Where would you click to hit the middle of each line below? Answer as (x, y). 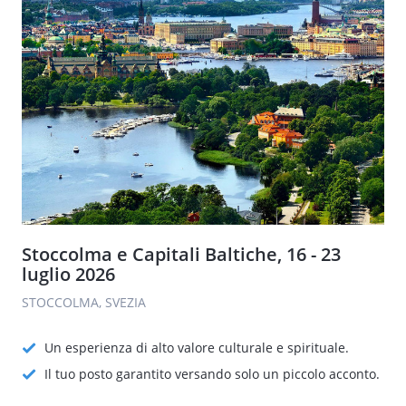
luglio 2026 (68, 274)
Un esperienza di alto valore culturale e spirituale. (197, 348)
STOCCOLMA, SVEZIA (84, 302)
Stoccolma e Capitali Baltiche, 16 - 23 (181, 254)
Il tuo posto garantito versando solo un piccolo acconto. (212, 374)
